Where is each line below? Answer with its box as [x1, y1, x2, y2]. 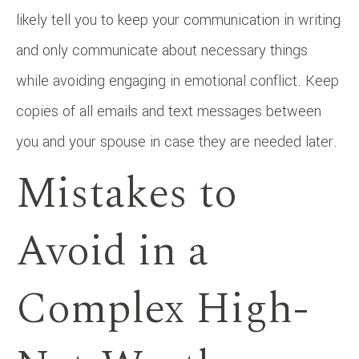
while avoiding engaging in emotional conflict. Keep [16, 70, 339, 91]
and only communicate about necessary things [16, 39, 308, 61]
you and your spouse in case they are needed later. [16, 131, 337, 152]
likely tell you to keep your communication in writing [16, 9, 341, 30]
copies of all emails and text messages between [16, 100, 321, 122]
